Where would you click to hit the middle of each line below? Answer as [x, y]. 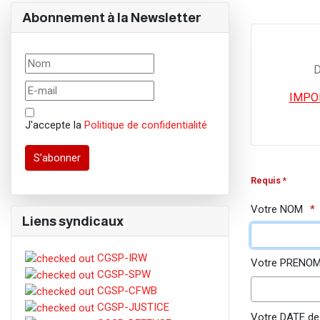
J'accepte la [54, 125]
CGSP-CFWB [125, 291]
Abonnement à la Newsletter [112, 17]
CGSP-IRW [120, 258]
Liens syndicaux [73, 221]
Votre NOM [277, 209]
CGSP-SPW [122, 275]
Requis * [269, 180]
